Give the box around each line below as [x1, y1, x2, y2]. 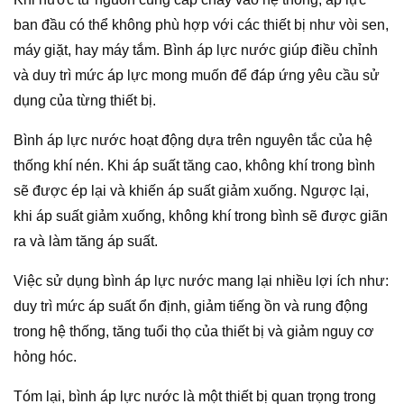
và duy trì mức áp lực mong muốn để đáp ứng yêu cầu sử [14, 67, 380, 83]
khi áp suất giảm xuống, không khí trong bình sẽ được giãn [14, 207, 388, 224]
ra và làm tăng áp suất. [14, 233, 158, 249]
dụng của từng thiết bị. [14, 92, 156, 108]
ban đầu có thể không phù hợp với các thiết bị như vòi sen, [14, 16, 389, 32]
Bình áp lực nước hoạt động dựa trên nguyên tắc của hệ [14, 132, 372, 148]
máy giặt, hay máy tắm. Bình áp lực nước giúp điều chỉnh [14, 41, 378, 58]
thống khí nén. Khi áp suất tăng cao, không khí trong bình [14, 157, 375, 173]
